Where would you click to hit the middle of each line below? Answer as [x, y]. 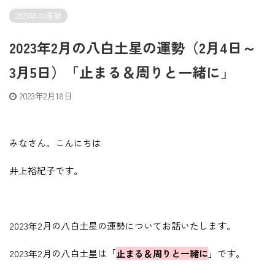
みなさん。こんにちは [55, 143]
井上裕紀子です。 [46, 171]
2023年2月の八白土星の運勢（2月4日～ [133, 48]
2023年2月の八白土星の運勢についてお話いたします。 [122, 226]
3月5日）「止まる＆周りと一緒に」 [122, 72]
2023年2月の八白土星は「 [63, 254]
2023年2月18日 [46, 96]
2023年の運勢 [38, 16]
